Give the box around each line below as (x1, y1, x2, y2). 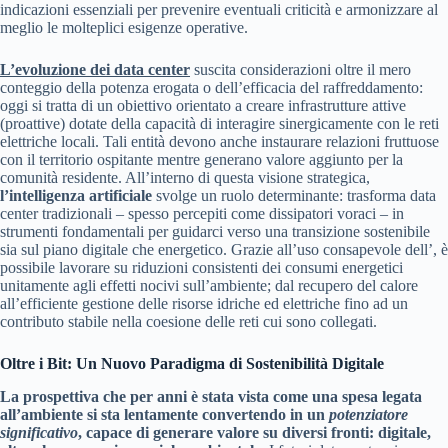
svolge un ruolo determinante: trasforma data (152, 187, 436, 205)
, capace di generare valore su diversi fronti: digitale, (78, 424, 431, 442)
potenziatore (329, 406, 408, 424)
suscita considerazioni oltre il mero (190, 61, 411, 79)
